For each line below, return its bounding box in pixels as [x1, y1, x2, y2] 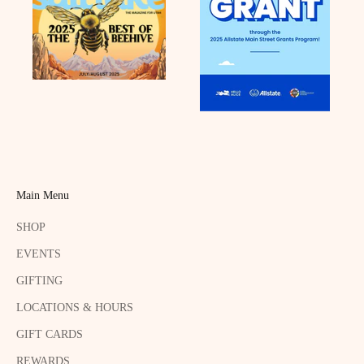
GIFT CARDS [16, 327, 83, 340]
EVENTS [16, 247, 61, 260]
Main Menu [16, 188, 69, 201]
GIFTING [16, 274, 63, 287]
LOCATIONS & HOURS [16, 301, 133, 314]
